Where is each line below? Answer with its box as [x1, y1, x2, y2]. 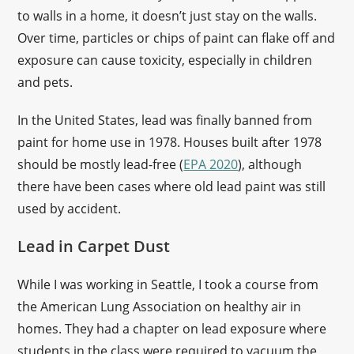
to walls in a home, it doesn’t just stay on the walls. [17, 7, 318, 24]
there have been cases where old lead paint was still [17, 178, 326, 195]
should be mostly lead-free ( [17, 156, 184, 173]
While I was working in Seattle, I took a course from [17, 276, 319, 293]
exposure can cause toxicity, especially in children [17, 51, 313, 69]
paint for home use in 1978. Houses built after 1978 [17, 134, 322, 151]
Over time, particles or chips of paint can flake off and [17, 29, 336, 47]
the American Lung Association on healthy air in [17, 298, 302, 315]
